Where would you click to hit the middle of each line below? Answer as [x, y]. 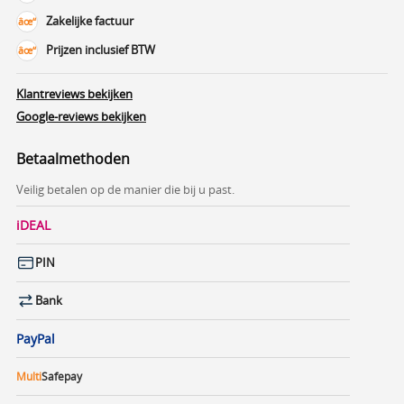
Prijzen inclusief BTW [101, 50]
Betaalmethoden [73, 158]
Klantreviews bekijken [74, 93]
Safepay [62, 376]
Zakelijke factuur [90, 21]
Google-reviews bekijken [81, 116]
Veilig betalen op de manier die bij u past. [125, 189]
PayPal [36, 338]
